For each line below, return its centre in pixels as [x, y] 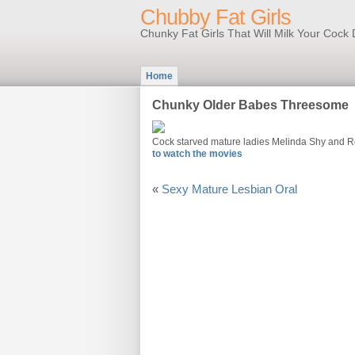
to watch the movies [197, 154]
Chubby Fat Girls [216, 17]
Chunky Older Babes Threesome [250, 105]
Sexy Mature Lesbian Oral [229, 189]
